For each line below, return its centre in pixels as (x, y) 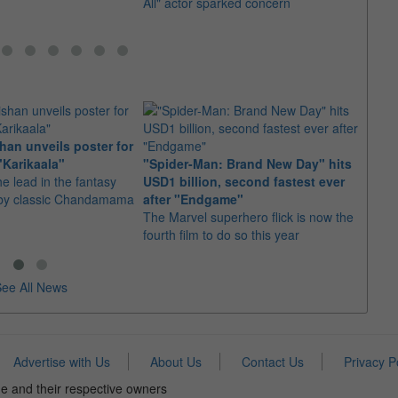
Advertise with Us (61, 362)
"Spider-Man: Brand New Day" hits (247, 163)
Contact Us (272, 362)
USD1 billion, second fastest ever (244, 181)
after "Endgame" (193, 199)
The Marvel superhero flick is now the (248, 217)
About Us (175, 362)
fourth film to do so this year (221, 235)
